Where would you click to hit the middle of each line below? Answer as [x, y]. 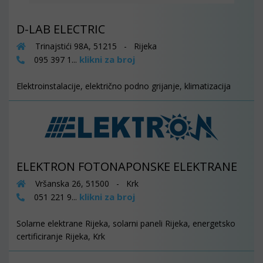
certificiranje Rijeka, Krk [61, 237]
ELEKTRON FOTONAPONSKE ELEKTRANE [127, 167]
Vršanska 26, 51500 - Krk [86, 184]
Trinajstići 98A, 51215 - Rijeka [95, 46]
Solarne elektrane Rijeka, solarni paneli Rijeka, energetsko [126, 224]
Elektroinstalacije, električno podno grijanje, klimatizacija [124, 86]
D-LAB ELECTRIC [61, 29]
